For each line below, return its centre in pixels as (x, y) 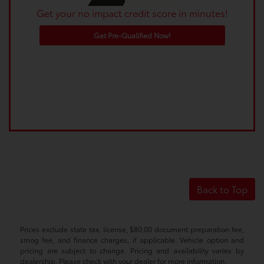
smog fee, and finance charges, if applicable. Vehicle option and (132, 240)
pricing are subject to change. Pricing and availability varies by (132, 250)
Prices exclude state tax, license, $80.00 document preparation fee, (132, 229)
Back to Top (222, 189)
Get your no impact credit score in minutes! (132, 13)
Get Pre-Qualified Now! (132, 35)
